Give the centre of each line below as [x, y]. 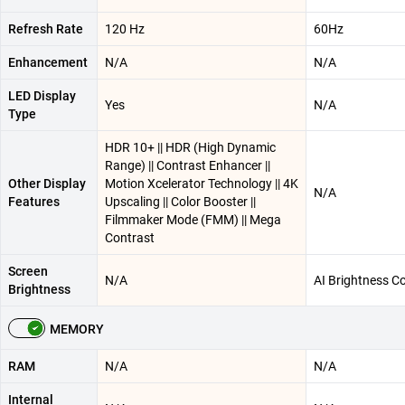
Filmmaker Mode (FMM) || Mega [193, 220]
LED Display [42, 96]
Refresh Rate [46, 29]
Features [34, 202]
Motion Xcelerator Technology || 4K [202, 184]
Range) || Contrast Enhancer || [188, 165]
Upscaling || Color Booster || [180, 202]
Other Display [47, 184]
